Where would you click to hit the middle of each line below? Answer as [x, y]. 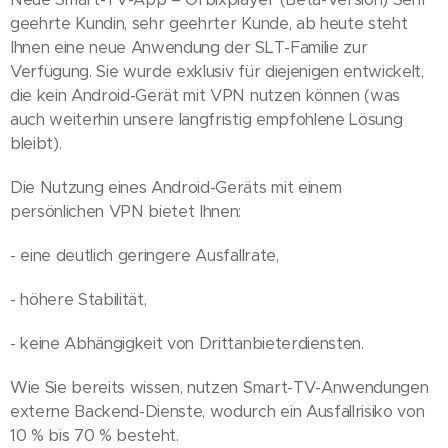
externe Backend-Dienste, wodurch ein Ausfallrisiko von [217, 411]
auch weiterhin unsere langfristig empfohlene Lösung [206, 119]
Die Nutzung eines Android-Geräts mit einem [176, 187]
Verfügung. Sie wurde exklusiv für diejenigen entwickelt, [217, 71]
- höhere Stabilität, [78, 299]
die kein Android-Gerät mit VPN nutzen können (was [205, 95]
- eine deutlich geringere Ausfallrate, [144, 255]
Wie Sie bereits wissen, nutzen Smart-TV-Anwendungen [219, 387]
